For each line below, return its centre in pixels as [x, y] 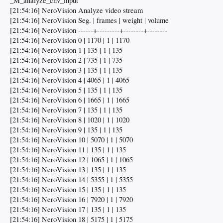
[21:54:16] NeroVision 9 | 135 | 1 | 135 [66, 130]
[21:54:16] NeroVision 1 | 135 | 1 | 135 [66, 50]
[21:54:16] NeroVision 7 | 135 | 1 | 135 [66, 110]
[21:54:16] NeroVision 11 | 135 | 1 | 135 [68, 150]
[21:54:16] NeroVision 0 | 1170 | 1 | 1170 [70, 40]
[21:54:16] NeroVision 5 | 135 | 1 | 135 [66, 90]
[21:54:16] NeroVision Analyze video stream [76, 10]
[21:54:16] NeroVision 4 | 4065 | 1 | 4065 [70, 80]
